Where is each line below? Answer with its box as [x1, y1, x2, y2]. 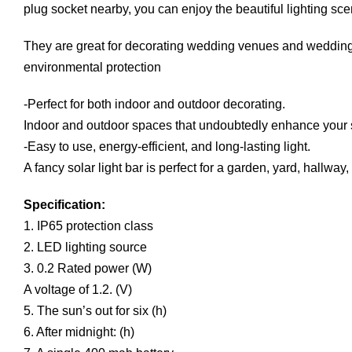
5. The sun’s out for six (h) [24, 303, 167, 317]
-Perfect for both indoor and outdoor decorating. [24, 97, 285, 111]
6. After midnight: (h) [24, 324, 134, 339]
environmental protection [24, 60, 161, 74]
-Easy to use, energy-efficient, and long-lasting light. [24, 139, 310, 153]
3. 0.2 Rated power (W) [24, 261, 152, 275]
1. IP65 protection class [24, 218, 153, 233]
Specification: [24, 197, 105, 211]
